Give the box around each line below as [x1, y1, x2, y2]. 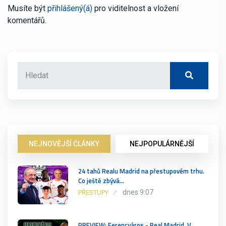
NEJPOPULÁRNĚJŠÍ [130, 139, 194, 148]
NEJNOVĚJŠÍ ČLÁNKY [29, 139, 99, 148]
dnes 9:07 [123, 188, 153, 196]
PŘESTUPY [78, 188, 108, 196]
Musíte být [8, 3, 47, 13]
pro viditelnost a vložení [92, 3, 179, 13]
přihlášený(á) [47, 3, 92, 13]
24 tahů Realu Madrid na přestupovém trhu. [78, 165, 204, 176]
